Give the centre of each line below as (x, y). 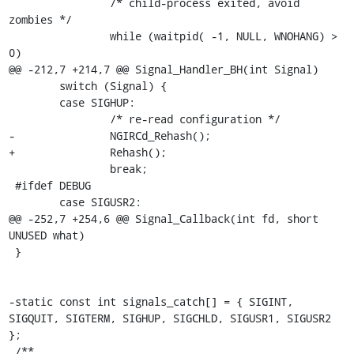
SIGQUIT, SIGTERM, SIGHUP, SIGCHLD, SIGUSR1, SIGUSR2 (169, 318)
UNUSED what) (46, 235)
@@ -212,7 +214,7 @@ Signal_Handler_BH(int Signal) (163, 69)
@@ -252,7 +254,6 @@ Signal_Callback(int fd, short (163, 218)
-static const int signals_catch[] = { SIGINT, (151, 301)
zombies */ (40, 19)
